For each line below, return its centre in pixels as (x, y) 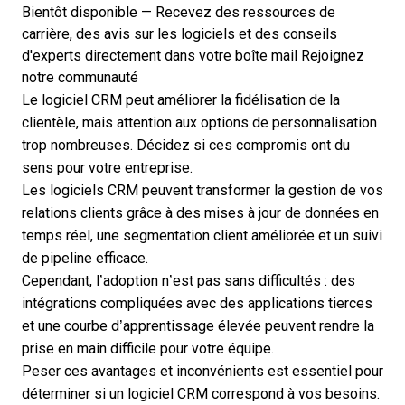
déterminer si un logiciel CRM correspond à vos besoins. (201, 394)
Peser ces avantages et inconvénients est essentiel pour (202, 371)
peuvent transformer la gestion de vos (261, 190)
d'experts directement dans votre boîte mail (160, 56)
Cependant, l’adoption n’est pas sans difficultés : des (188, 281)
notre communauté (80, 77)
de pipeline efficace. (85, 258)
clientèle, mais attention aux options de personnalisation (199, 122)
